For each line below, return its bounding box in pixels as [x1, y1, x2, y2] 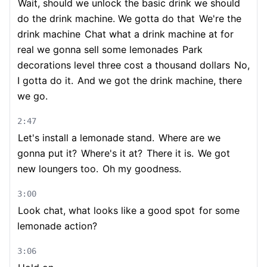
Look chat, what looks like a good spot [18, 204, 195, 216]
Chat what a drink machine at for [82, 28, 234, 40]
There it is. [144, 147, 194, 159]
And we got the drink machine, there [74, 74, 242, 86]
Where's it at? [78, 147, 142, 159]
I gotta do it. [17, 74, 73, 86]
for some [196, 204, 240, 216]
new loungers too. [17, 163, 98, 175]
